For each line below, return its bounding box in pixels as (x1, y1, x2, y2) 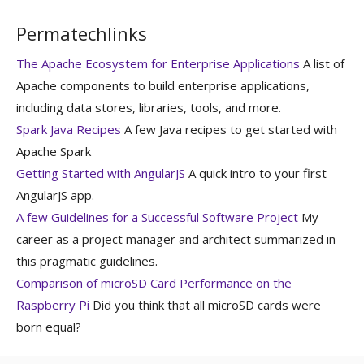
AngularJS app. (16, 186, 94, 203)
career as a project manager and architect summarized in (16, 230, 336, 247)
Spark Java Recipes (16, 120, 121, 137)
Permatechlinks (16, 20, 147, 45)
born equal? (16, 318, 81, 335)
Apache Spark (16, 142, 91, 159)
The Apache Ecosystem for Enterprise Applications (16, 54, 300, 71)
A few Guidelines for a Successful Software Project (16, 208, 298, 225)
